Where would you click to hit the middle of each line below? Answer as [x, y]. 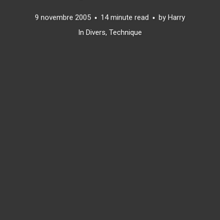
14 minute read [125, 17]
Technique [125, 32]
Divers [96, 32]
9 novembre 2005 [63, 17]
